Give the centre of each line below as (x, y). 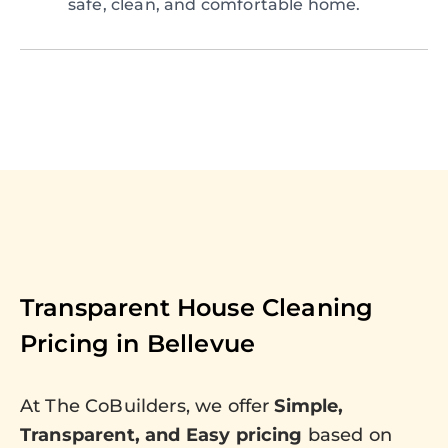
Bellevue (201, 344)
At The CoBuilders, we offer (147, 406)
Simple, (309, 406)
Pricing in (83, 344)
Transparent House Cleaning (197, 308)
